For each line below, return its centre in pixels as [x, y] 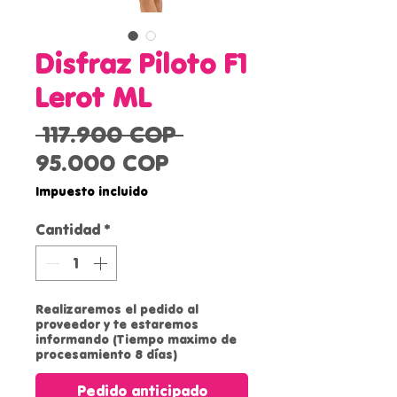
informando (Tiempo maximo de [136, 340]
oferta [204, 219]
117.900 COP [109, 135]
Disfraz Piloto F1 [141, 63]
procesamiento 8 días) [106, 355]
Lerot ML [93, 97]
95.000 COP [102, 163]
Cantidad [68, 230]
